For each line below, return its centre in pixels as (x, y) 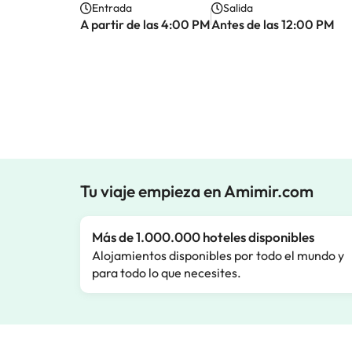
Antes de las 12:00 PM (273, 24)
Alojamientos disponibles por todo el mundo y (218, 255)
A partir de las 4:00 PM (145, 24)
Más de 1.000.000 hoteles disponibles (203, 237)
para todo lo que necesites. (167, 273)
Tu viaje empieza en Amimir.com (197, 191)
